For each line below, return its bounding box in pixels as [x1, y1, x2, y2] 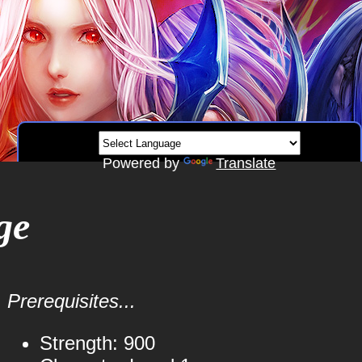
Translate [216, 155, 276, 171]
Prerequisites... [6, 290, 136, 312]
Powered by [103, 155, 184, 171]
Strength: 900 [39, 332, 155, 354]
